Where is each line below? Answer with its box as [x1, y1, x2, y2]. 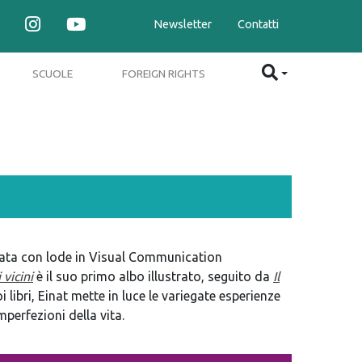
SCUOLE [32, 66, 73, 80]
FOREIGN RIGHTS [122, 66, 206, 80]
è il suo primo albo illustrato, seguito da [33, 268, 273, 284]
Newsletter [154, 18, 212, 32]
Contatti [238, 18, 279, 32]
